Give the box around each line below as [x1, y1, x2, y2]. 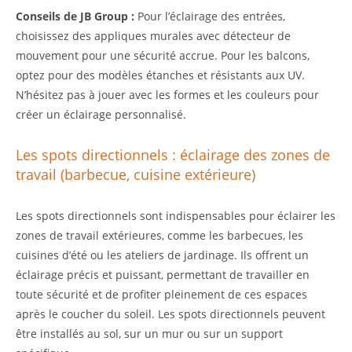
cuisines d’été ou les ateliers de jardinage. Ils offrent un [16, 247, 309, 263]
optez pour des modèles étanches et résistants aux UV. [16, 68, 305, 83]
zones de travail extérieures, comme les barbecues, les [16, 228, 303, 244]
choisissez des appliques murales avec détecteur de [16, 28, 291, 44]
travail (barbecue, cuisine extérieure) [16, 165, 255, 185]
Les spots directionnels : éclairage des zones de [16, 145, 330, 165]
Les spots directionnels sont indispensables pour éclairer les [16, 208, 335, 224]
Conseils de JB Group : [16, 9, 134, 24]
